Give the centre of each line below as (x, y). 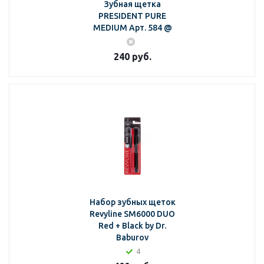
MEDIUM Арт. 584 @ (132, 28)
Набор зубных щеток (132, 202)
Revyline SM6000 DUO (132, 214)
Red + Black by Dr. (132, 226)
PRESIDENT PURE (132, 16)
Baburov (132, 237)
